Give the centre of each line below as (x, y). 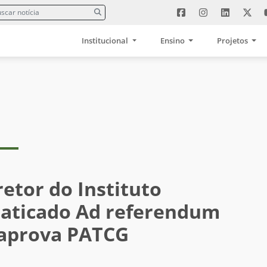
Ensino (174, 40)
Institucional (106, 40)
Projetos (234, 40)
